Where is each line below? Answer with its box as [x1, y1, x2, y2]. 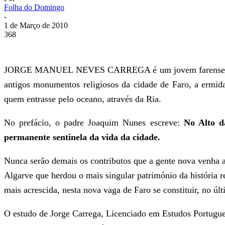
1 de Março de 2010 [4, 21, 68, 30]
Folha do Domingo [4, 3, 64, 12]
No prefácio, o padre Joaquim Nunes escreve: [4, 117, 184, 128]
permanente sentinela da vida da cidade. [4, 132, 160, 142]
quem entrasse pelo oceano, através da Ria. [4, 93, 161, 104]
